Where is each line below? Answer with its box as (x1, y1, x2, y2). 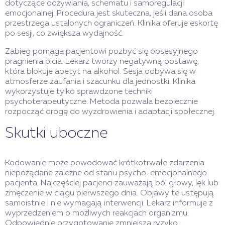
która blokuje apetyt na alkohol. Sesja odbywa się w (5, 68, 196, 76)
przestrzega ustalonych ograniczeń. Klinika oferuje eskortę (5, 20, 218, 28)
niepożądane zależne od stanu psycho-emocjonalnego (5, 169, 207, 178)
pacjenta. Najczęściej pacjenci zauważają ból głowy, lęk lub (5, 179, 218, 188)
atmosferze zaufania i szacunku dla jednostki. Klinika (5, 78, 195, 86)
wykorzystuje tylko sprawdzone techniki (5, 88, 153, 96)
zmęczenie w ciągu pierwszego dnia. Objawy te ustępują (5, 189, 214, 198)
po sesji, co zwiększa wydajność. (5, 30, 124, 38)
